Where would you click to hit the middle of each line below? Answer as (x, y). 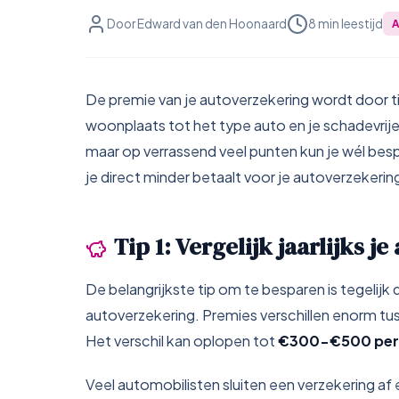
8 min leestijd (346, 24)
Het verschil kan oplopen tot (180, 341)
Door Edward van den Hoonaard (197, 24)
